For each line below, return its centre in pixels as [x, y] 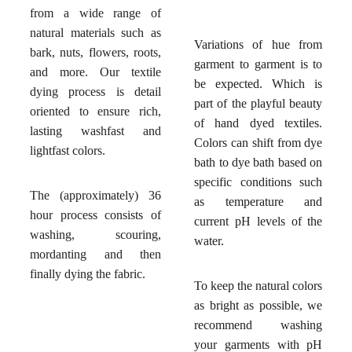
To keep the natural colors [258, 285]
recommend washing [258, 324]
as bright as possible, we [258, 305]
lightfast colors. [67, 150]
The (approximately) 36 [95, 195]
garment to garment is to [258, 64]
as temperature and [258, 201]
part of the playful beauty [258, 103]
